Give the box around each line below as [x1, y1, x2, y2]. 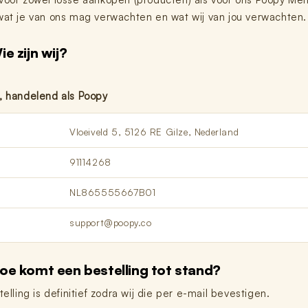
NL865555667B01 [69, 186, 156, 198]
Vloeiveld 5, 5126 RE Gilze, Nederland [69, 126, 239, 137]
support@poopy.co [69, 217, 152, 228]
